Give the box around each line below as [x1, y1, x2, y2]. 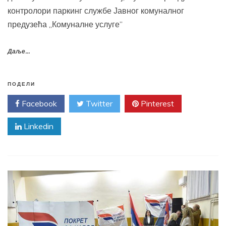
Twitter [84, 98, 112, 109]
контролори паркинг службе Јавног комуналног [8, 6, 184, 16]
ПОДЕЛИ [8, 81, 35, 88]
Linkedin [22, 121, 53, 132]
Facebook [20, 98, 57, 109]
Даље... [8, 48, 30, 56]
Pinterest [139, 98, 174, 109]
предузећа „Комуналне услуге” [8, 19, 123, 30]
